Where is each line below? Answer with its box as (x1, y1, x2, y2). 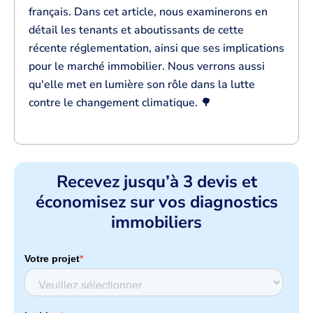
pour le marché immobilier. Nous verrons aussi (29, 59, 265, 74)
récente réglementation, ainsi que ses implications (29, 41, 284, 56)
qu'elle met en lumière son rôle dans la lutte (29, 77, 255, 92)
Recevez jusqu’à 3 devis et (56, 170, 257, 194)
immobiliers (111, 211, 202, 234)
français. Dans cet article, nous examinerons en (29, 4, 268, 20)
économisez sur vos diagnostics (35, 191, 278, 214)
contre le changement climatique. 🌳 (29, 95, 212, 110)
